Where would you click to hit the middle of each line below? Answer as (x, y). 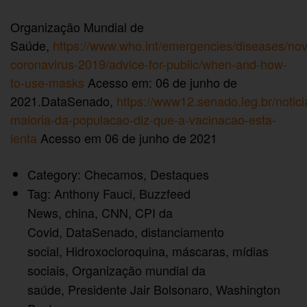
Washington (248, 289)
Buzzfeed (165, 193)
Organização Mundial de (77, 27)
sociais (46, 270)
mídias (250, 250)
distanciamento (183, 231)
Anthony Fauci (93, 193)
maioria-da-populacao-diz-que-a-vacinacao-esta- (143, 120)
